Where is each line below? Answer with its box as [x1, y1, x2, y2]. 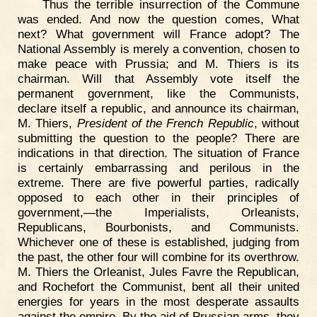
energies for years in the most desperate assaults [18, 294, 299, 309]
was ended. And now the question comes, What [18, 11, 299, 26]
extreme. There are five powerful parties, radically [18, 175, 299, 190]
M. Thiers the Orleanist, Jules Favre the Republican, [18, 264, 299, 279]
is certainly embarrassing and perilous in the [18, 160, 299, 175]
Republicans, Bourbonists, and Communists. [18, 219, 299, 234]
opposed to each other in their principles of [18, 190, 299, 204]
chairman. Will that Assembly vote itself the [18, 71, 299, 86]
